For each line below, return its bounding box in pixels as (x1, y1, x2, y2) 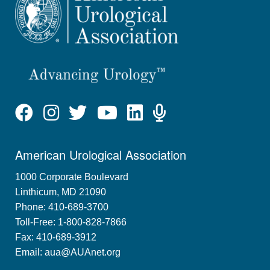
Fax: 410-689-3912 (15, 232, 96, 243)
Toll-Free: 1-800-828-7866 (15, 217, 127, 228)
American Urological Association (15, 145, 186, 163)
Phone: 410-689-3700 (15, 202, 108, 213)
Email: (15, 247, 45, 258)
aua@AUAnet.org (45, 247, 121, 258)
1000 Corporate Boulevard (15, 172, 128, 183)
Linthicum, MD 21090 (15, 187, 106, 198)
